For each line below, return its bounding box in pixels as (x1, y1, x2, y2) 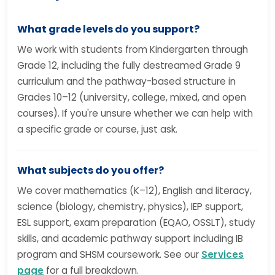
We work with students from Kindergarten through (17, 43, 248, 56)
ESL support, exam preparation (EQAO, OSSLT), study (17, 216, 255, 229)
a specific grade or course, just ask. (17, 123, 177, 136)
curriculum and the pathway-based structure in (17, 75, 236, 88)
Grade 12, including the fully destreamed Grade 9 (17, 59, 241, 72)
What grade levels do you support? (17, 22, 199, 36)
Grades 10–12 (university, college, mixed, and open (17, 91, 246, 104)
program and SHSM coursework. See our (17, 248, 201, 261)
